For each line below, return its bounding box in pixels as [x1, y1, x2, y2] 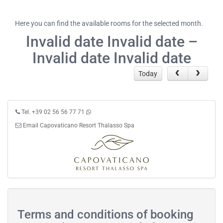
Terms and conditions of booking [17, 207, 194, 222]
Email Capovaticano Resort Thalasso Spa [23, 122, 134, 129]
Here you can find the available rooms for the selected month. [15, 19, 203, 27]
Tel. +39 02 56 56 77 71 [21, 109, 85, 116]
